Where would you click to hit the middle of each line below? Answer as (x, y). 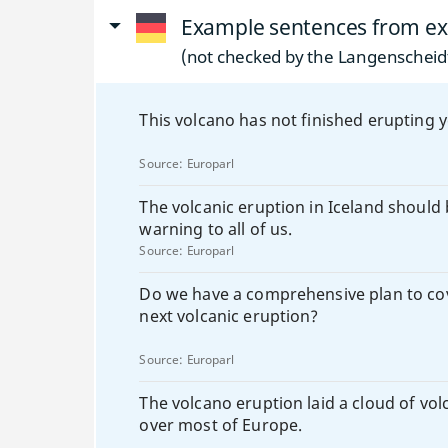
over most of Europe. (221, 425)
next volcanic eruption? (229, 316)
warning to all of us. (216, 229)
